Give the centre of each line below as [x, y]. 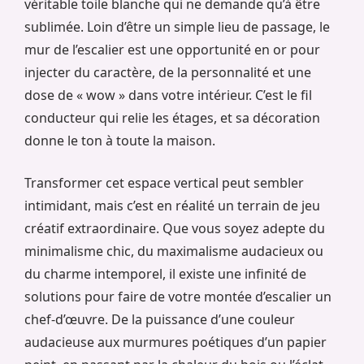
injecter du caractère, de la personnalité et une [168, 73]
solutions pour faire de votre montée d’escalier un [178, 297]
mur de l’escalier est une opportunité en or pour [172, 50]
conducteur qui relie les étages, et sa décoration [172, 118]
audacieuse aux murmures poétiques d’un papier [175, 342]
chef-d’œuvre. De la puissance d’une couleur [160, 320]
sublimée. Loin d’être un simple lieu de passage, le [177, 27]
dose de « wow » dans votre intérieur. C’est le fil [168, 95]
